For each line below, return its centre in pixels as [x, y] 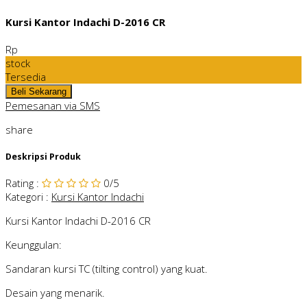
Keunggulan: [34, 245]
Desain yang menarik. [55, 293]
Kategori [24, 197]
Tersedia [26, 76]
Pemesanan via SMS [53, 105]
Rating [20, 183]
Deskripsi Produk [43, 156]
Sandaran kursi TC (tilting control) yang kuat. [107, 269]
